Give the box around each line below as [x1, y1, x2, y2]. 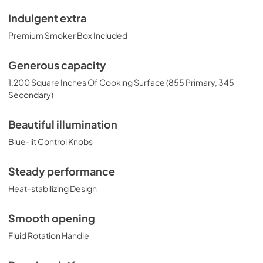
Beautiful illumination [8, 118, 117, 131]
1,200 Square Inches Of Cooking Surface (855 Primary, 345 [8, 77, 234, 87]
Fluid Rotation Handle [8, 230, 89, 241]
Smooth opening [8, 212, 95, 225]
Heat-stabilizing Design [8, 183, 97, 194]
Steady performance [8, 165, 115, 178]
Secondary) [8, 89, 53, 100]
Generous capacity [8, 59, 106, 72]
